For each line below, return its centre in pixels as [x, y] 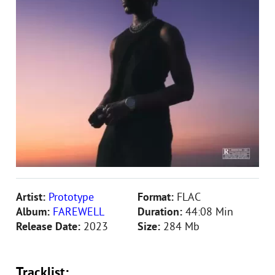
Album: [34, 213]
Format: [157, 198]
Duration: [161, 213]
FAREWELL [79, 213]
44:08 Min [209, 213]
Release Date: [50, 227]
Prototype [71, 198]
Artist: [32, 198]
